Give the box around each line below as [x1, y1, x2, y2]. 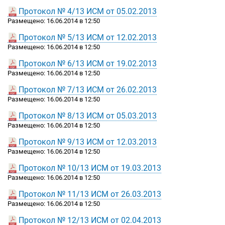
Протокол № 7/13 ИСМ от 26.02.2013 [19, 85, 157, 95]
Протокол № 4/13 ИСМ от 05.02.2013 [19, 7, 157, 17]
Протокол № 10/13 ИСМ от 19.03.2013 [19, 163, 161, 173]
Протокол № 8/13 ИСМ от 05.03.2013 [19, 111, 157, 121]
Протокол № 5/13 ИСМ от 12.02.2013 [19, 33, 157, 43]
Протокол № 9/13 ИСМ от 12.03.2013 [19, 137, 157, 147]
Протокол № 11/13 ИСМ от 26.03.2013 [19, 189, 161, 199]
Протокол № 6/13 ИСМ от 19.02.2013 [19, 59, 157, 69]
